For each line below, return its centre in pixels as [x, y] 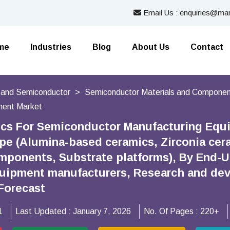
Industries [51, 47]
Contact [207, 47]
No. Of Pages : [172, 211]
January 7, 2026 [102, 211]
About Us [151, 47]
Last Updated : [44, 211]
